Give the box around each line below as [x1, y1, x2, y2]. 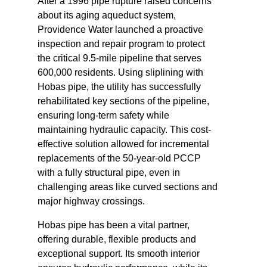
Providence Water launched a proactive [37, 24, 203, 35]
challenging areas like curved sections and [37, 182, 218, 192]
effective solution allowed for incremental [37, 139, 209, 149]
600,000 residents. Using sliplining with [37, 67, 203, 77]
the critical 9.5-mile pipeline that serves [37, 53, 201, 63]
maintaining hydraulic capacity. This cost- [37, 125, 211, 135]
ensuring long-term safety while [37, 110, 169, 120]
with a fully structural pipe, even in [37, 167, 180, 178]
